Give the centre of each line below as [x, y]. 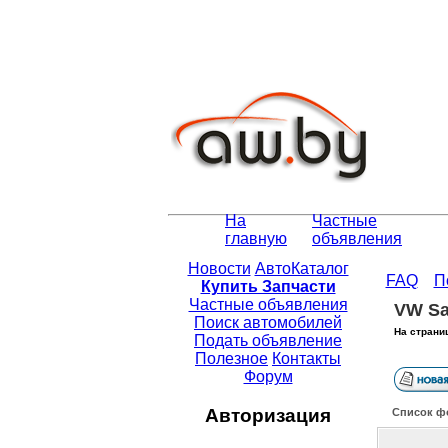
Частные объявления [268, 305]
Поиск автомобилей [268, 323]
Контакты [306, 359]
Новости [219, 269]
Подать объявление [268, 341]
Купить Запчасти [268, 287]
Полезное [231, 359]
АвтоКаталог [301, 269]
